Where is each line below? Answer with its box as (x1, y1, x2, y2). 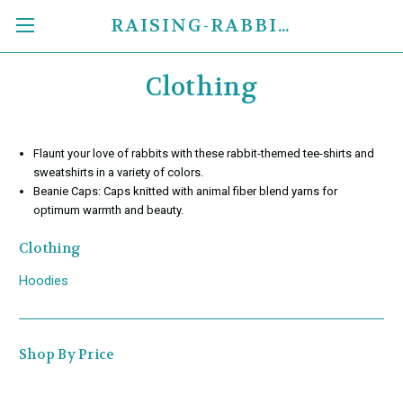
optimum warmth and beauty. (33, 203, 184, 217)
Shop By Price (19, 345, 115, 363)
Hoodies (19, 272, 68, 289)
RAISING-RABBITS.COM (277, 13, 289, 37)
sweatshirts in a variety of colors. (33, 166, 204, 179)
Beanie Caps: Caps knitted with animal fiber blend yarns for (33, 184, 338, 198)
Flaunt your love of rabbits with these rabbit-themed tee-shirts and (33, 147, 375, 160)
